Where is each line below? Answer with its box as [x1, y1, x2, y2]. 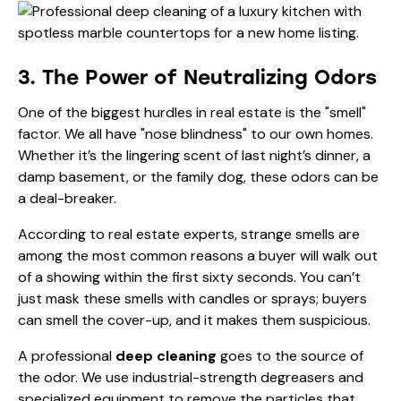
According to [18, 224, 108, 243]
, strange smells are [235, 224, 360, 243]
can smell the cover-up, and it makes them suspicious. [18, 310, 371, 329]
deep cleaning [115, 346, 217, 365]
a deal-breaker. [18, 188, 116, 208]
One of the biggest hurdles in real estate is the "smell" [18, 102, 366, 122]
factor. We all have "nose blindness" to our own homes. [18, 124, 373, 143]
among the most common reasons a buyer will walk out [18, 245, 378, 265]
